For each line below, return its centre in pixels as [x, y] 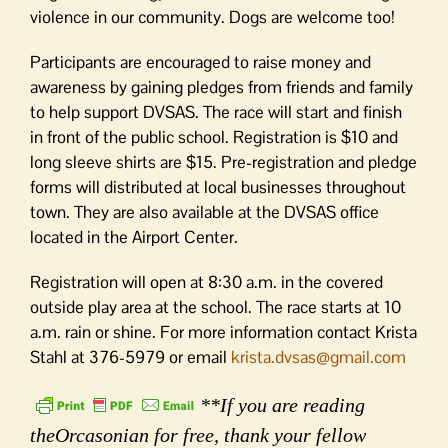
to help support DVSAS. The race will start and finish [216, 112]
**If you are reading [282, 405]
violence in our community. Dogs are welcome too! [212, 17]
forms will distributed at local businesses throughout [218, 187]
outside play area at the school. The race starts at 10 [215, 307]
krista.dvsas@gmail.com [318, 357]
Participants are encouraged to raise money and [200, 62]
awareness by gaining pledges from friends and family [221, 87]
